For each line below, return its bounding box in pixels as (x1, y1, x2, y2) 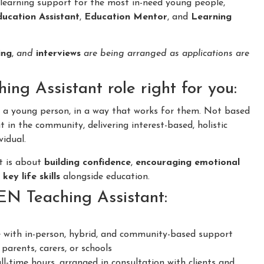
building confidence (44, 157, 131, 167)
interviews (36, 49, 81, 59)
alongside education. (60, 171, 150, 181)
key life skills (3, 171, 60, 181)
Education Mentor (84, 12, 167, 22)
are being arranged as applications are (84, 49, 249, 59)
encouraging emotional (136, 157, 240, 167)
